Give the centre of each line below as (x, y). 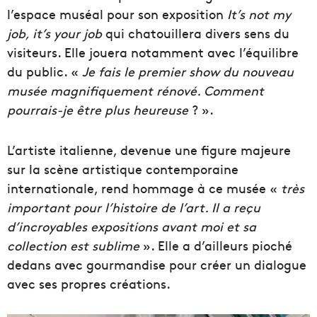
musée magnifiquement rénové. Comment (136, 90)
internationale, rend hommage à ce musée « (144, 188)
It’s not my (259, 13)
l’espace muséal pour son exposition (117, 13)
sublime (116, 245)
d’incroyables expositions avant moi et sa (132, 226)
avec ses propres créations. (89, 283)
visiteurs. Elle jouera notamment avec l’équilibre (153, 52)
